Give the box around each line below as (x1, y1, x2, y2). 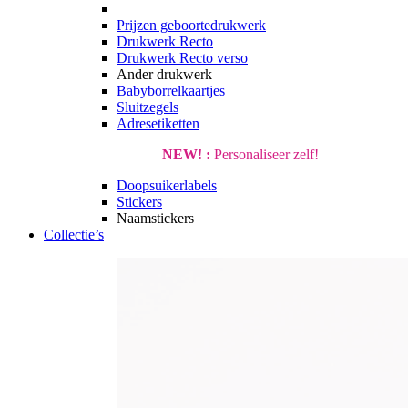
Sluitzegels (117, 99, 178, 116)
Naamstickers (117, 210, 194, 227)
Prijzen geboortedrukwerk (117, 17, 266, 34)
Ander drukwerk (117, 66, 212, 83)
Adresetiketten (117, 116, 199, 132)
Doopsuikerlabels (117, 178, 217, 194)
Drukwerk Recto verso (117, 50, 248, 66)
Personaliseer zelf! (210, 147, 319, 163)
